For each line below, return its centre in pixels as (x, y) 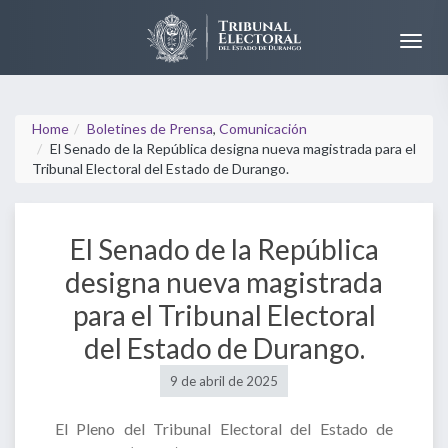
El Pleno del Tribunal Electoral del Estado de (224, 429)
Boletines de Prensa (150, 129)
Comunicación (263, 129)
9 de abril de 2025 (224, 381)
